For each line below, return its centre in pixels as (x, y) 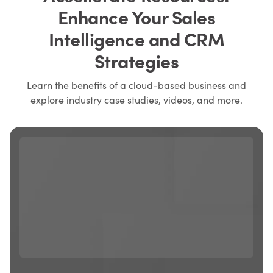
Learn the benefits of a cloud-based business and (136, 85)
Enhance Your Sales (136, 16)
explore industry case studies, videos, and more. (136, 100)
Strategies (136, 60)
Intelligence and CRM (136, 38)
